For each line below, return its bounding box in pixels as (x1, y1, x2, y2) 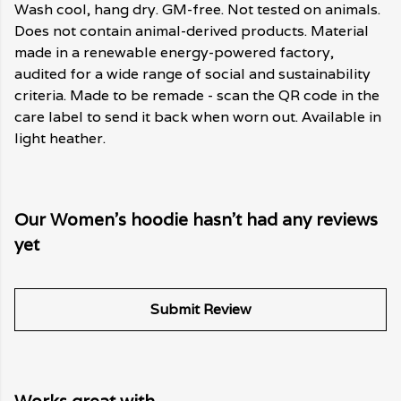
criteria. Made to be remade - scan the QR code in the (14, 86, 380, 106)
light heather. (14, 129, 106, 149)
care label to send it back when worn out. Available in (14, 107, 381, 127)
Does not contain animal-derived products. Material (14, 21, 369, 41)
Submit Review (149, 300, 252, 320)
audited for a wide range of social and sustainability (14, 64, 371, 84)
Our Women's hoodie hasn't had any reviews (14, 209, 378, 231)
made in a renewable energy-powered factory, (14, 43, 334, 63)
